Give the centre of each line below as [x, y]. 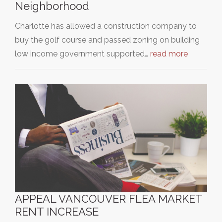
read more [169, 54]
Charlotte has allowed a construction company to [106, 26]
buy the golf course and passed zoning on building [107, 40]
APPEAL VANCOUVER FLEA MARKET [109, 198]
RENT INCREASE [57, 211]
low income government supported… [83, 54]
